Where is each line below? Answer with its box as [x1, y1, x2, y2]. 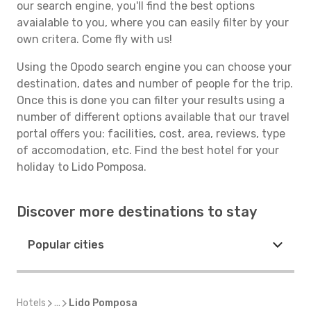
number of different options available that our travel [17, 110, 289, 124]
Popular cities [28, 238, 104, 251]
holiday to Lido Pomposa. [17, 160, 146, 174]
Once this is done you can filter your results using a [17, 94, 285, 107]
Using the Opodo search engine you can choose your [17, 60, 292, 74]
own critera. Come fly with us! [17, 33, 172, 46]
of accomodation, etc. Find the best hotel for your [17, 144, 279, 157]
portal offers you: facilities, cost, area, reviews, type [17, 127, 285, 140]
